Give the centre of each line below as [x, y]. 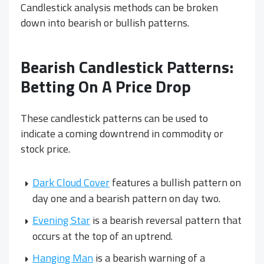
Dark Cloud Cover [71, 182]
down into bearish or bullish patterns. [105, 22]
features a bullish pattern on [175, 182]
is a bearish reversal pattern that [166, 220]
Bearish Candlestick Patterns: [127, 67]
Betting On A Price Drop [106, 86]
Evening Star [61, 220]
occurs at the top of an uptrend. [103, 236]
